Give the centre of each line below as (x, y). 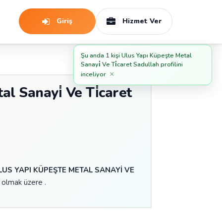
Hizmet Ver (142, 21)
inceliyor (93, 74)
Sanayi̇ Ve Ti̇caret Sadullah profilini (132, 64)
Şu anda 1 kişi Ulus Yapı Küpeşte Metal (136, 55)
